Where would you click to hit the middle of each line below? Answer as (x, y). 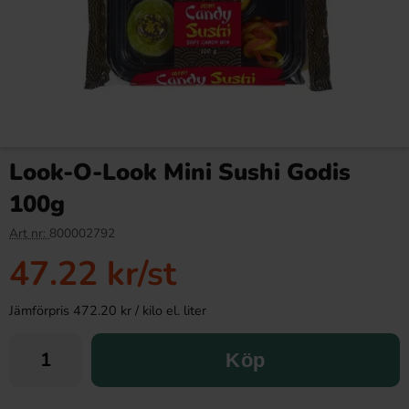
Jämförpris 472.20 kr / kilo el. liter (108, 310)
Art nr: (29, 233)
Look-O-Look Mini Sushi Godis (180, 172)
